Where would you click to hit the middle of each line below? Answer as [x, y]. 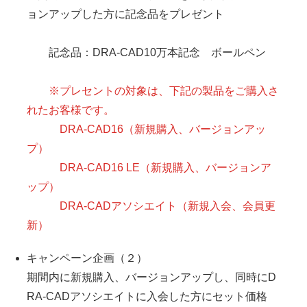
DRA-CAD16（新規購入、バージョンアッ [146, 130]
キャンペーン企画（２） [87, 258]
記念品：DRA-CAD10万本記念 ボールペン [146, 53]
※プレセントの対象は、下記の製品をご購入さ [152, 91]
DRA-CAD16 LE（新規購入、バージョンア [149, 168]
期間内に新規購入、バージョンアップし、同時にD [151, 278]
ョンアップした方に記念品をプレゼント [125, 14]
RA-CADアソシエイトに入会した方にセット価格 [147, 297]
